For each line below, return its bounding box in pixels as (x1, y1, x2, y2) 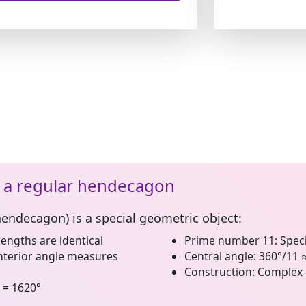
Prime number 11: (184, 233, 277, 248)
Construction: (184, 264, 255, 279)
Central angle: (184, 249, 256, 264)
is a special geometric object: (68, 210, 242, 226)
